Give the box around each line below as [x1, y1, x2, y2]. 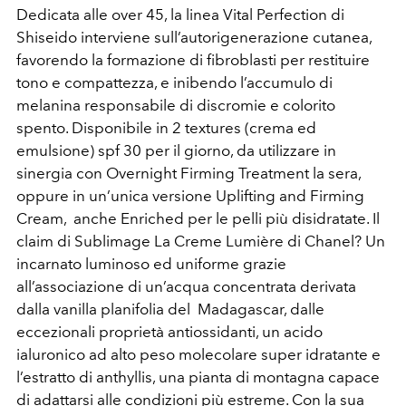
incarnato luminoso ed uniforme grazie [16, 254, 286, 273]
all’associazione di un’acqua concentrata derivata [16, 276, 356, 295]
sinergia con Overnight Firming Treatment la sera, [16, 163, 361, 182]
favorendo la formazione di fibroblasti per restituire [16, 50, 370, 69]
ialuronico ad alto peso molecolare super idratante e [16, 344, 381, 363]
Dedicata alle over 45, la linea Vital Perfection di [16, 5, 344, 24]
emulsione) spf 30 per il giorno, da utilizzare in [16, 140, 336, 159]
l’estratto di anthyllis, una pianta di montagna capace [16, 367, 380, 386]
